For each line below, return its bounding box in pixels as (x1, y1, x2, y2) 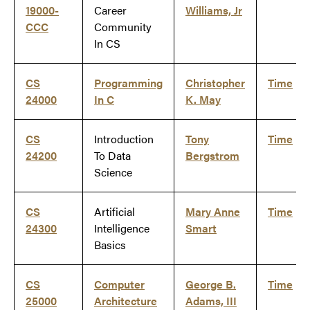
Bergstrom (185, 147, 239, 164)
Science (94, 164, 132, 181)
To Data (94, 147, 131, 164)
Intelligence (94, 220, 149, 237)
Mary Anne (185, 203, 240, 220)
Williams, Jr (185, 2, 242, 19)
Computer (94, 276, 145, 293)
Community (94, 19, 152, 35)
